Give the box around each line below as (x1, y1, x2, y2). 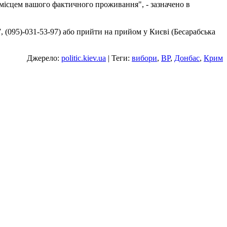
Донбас (174, 54, 200, 63)
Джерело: (27, 54, 61, 63)
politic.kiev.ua (61, 54, 106, 63)
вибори (132, 54, 157, 63)
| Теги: (106, 54, 132, 63)
